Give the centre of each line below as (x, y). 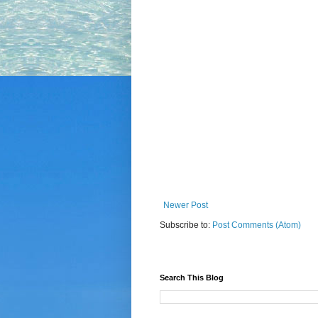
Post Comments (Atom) (256, 225)
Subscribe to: (186, 225)
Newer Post (185, 205)
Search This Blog (191, 277)
